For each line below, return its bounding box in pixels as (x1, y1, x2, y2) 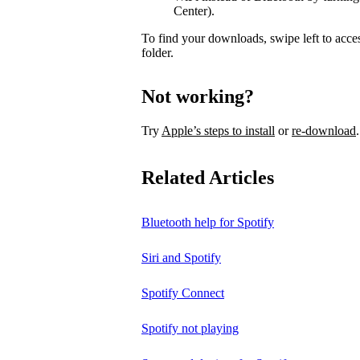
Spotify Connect (141, 285, 224, 300)
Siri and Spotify (141, 250, 221, 264)
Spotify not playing (141, 321, 239, 335)
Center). (174, 4, 215, 18)
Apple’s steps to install (162, 123, 275, 137)
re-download (292, 123, 356, 137)
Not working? (141, 86, 254, 108)
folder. (141, 46, 174, 60)
